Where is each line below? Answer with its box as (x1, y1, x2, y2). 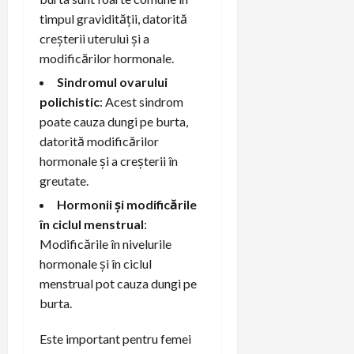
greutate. (40, 172, 88, 188)
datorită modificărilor (40, 133, 159, 149)
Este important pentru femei (40, 330, 191, 346)
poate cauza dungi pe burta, (40, 113, 188, 129)
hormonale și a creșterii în (40, 153, 178, 168)
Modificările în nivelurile (40, 235, 171, 251)
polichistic (40, 93, 100, 109)
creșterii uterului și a (40, 30, 149, 46)
